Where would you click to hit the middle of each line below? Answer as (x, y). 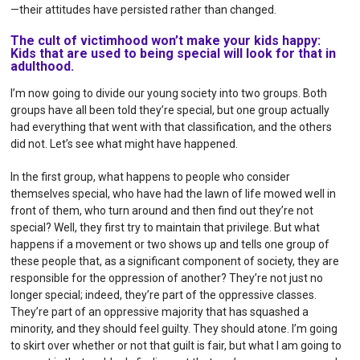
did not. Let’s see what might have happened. (125, 143)
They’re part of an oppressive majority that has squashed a (160, 311)
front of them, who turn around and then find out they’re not (162, 210)
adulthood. (43, 66)
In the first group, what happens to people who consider (151, 176)
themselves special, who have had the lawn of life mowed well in (174, 193)
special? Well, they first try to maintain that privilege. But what (166, 227)
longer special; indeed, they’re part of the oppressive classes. (164, 295)
